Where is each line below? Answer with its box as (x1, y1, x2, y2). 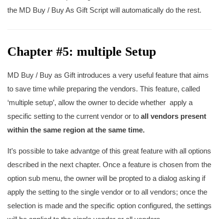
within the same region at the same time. (7, 126, 147, 134)
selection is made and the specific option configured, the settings (7, 201, 212, 210)
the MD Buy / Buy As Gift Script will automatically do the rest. (7, 6, 201, 14)
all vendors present (141, 112, 206, 120)
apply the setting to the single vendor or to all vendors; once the (7, 188, 207, 196)
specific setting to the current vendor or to (7, 112, 141, 120)
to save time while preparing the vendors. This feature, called (7, 85, 200, 93)
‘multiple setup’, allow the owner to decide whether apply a (7, 98, 193, 107)
